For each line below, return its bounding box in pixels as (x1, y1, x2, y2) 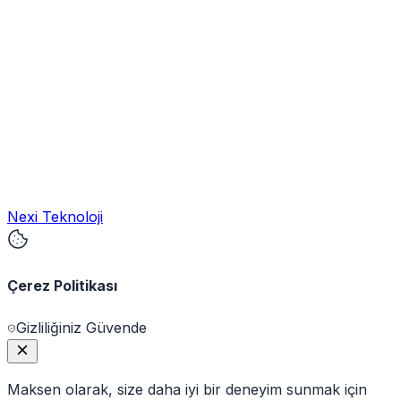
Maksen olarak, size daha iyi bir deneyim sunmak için (7, 380, 367, 398)
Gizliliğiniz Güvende (16, 318, 147, 337)
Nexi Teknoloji (7, 208, 103, 226)
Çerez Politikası (7, 277, 117, 295)
